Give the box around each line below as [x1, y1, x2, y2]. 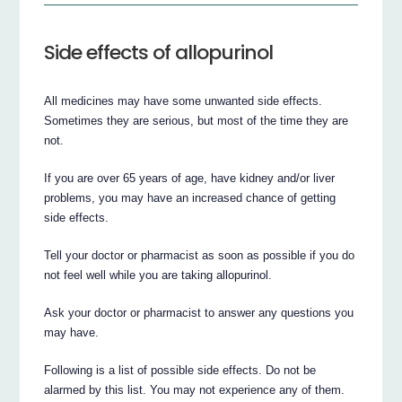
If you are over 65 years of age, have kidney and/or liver [44, 171, 336, 186]
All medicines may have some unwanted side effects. [44, 94, 323, 109]
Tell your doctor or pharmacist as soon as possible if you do [44, 249, 355, 263]
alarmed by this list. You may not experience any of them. [44, 383, 345, 398]
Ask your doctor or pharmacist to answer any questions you [44, 306, 354, 320]
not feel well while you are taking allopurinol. [44, 268, 273, 283]
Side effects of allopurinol [44, 39, 274, 67]
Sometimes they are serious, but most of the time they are [44, 114, 349, 128]
